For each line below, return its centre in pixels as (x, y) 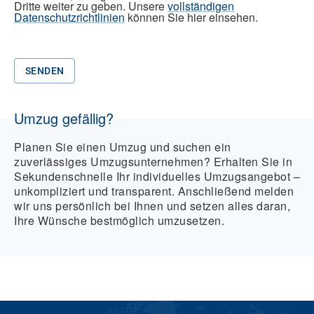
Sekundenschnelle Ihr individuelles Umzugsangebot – (157, 177)
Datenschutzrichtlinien (69, 18)
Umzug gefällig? (64, 118)
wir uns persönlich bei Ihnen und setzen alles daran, (152, 206)
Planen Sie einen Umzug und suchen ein (123, 147)
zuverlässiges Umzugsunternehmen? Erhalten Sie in (153, 162)
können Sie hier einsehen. (191, 18)
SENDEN (45, 71)
